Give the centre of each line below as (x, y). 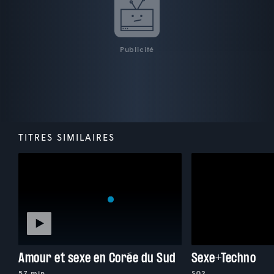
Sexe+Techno (224, 257)
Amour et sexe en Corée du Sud (97, 257)
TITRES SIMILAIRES (67, 137)
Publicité (137, 50)
